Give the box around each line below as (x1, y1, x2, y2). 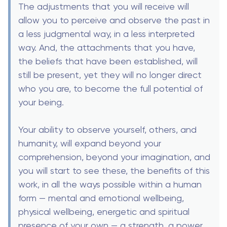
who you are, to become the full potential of (18, 83, 203, 94)
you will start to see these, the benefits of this (18, 165, 210, 176)
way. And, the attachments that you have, (18, 42, 195, 53)
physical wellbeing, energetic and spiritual (18, 206, 190, 217)
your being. (18, 96, 64, 107)
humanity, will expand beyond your (18, 137, 161, 148)
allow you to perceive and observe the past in (18, 14, 210, 25)
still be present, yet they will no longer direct (18, 69, 202, 80)
